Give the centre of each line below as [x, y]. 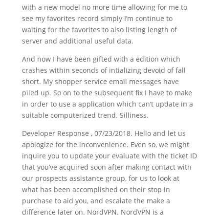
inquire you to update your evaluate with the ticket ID [109, 156]
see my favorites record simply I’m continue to [97, 19]
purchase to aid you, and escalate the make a [96, 201]
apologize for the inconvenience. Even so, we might [105, 145]
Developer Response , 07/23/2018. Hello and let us [104, 133]
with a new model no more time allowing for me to [104, 7]
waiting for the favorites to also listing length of [99, 30]
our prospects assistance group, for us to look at [100, 178]
